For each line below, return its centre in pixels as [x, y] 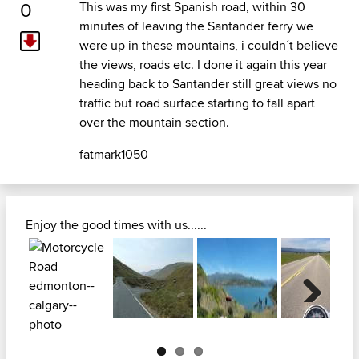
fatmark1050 [113, 155]
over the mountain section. [154, 123]
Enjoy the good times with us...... [116, 225]
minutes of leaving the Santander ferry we [196, 26]
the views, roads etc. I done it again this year [203, 65]
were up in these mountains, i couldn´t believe [208, 46]
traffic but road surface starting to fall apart [197, 103]
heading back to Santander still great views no [208, 84]
